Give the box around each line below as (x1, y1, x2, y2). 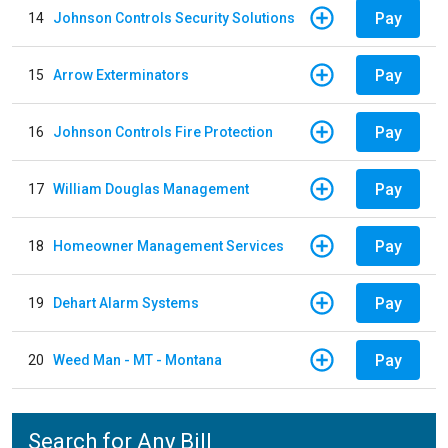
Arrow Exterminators (53, 66, 189, 83)
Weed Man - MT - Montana (53, 351, 222, 368)
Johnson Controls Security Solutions (53, 9, 295, 26)
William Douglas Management (53, 180, 249, 197)
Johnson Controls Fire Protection (53, 123, 273, 140)
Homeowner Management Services (53, 237, 284, 254)
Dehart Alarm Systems (53, 294, 199, 311)
